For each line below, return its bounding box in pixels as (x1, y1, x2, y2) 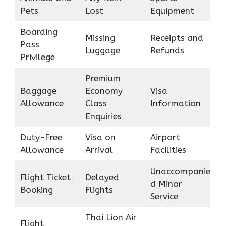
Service (150, 191, 178, 201)
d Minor (150, 178, 182, 189)
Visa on (85, 132, 116, 142)
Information (150, 98, 201, 108)
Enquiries (85, 110, 122, 121)
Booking (20, 184, 53, 195)
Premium (85, 73, 121, 83)
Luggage (85, 45, 120, 55)
